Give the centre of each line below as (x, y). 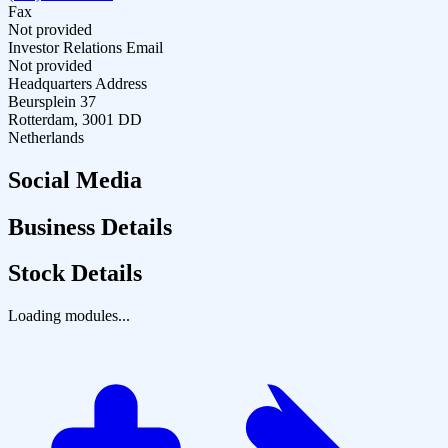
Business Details (90, 226)
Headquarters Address (77, 83)
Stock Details (75, 273)
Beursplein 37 (52, 101)
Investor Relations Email (85, 47)
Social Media (75, 179)
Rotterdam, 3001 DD (75, 119)
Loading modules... (69, 316)
